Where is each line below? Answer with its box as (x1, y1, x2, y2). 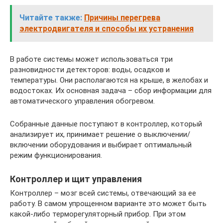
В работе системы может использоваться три (10, 54, 173, 64)
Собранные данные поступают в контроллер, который (10, 119, 202, 128)
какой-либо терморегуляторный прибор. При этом (10, 209, 186, 219)
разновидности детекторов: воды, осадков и (10, 65, 170, 74)
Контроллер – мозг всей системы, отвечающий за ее (10, 188, 196, 198)
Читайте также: (19, 12, 82, 22)
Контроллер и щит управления (10, 173, 142, 184)
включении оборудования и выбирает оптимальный (10, 140, 192, 149)
